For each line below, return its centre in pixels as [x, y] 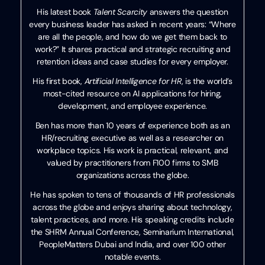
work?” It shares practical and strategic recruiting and [132, 49]
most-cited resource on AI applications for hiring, [132, 93]
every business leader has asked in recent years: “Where [132, 24]
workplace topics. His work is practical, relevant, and [132, 150]
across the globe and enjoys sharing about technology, [132, 207]
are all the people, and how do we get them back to [132, 36]
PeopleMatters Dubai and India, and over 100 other [132, 244]
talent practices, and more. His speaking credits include [132, 219]
